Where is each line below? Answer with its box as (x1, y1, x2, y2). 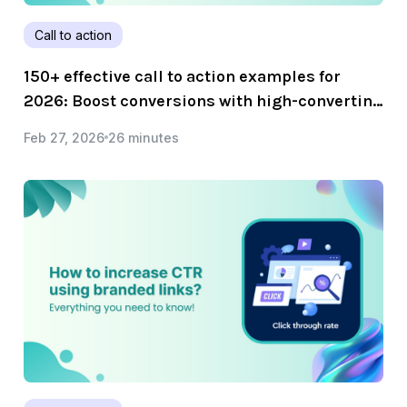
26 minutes (108, 129, 179, 145)
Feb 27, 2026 (24, 129, 104, 145)
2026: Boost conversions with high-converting (24, 90, 382, 111)
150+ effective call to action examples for (24, 65, 341, 86)
